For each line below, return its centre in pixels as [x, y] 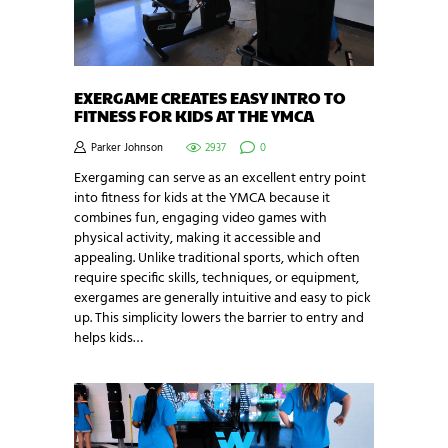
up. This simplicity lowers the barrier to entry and [219, 318]
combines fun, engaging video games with [200, 218]
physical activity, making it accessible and [197, 238]
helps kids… [108, 338]
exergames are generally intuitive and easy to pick [222, 298]
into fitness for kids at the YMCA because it [202, 198]
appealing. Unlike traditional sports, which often [217, 258]
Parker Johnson [127, 148]
